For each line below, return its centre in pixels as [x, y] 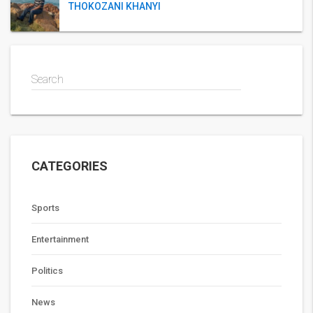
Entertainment [60, 239]
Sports [45, 208]
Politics [47, 271]
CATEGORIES [70, 166]
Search [48, 79]
